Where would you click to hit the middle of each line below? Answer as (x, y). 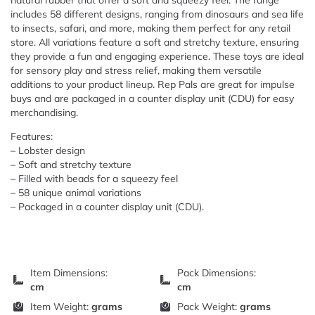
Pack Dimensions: (217, 273)
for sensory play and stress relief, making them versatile (136, 70)
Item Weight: (61, 307)
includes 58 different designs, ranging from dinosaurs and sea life (157, 14)
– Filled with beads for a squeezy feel (94, 179)
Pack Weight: (208, 307)
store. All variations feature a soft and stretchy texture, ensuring (155, 42)
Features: (32, 136)
